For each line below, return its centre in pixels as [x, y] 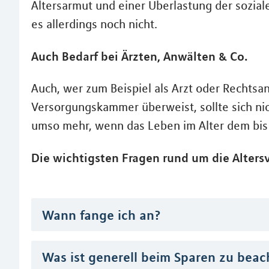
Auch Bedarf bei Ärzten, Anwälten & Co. [140, 56]
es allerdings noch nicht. [94, 24]
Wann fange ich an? [101, 215]
